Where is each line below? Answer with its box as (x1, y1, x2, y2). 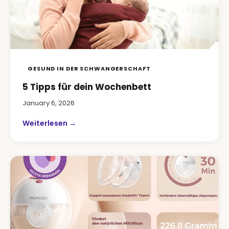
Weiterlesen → (22, 118, 76, 128)
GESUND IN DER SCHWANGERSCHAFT (28, 64, 151, 73)
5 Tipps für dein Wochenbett (22, 81, 151, 93)
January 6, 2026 (22, 98, 75, 108)
